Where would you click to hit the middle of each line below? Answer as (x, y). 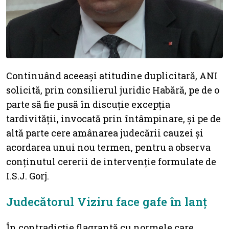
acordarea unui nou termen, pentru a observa (108, 147)
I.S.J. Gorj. (28, 176)
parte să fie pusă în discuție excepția (88, 104)
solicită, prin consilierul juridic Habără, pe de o (113, 90)
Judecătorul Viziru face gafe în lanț (107, 201)
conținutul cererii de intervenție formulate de (111, 161)
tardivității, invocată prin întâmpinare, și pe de (113, 118)
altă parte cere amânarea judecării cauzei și (105, 133)
